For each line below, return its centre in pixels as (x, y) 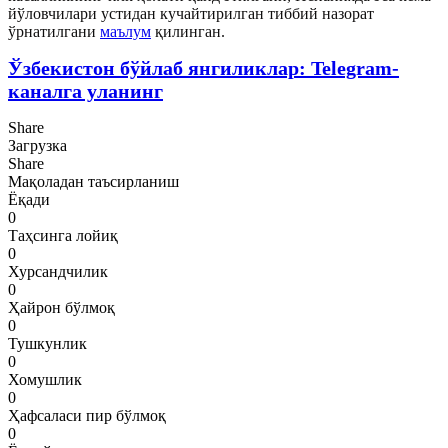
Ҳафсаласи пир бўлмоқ (87, 415)
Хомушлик (45, 379)
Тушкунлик (47, 343)
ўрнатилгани (54, 31)
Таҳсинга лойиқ (63, 235)
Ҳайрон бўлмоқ (61, 307)
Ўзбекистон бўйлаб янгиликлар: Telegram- (203, 67)
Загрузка (37, 145)
